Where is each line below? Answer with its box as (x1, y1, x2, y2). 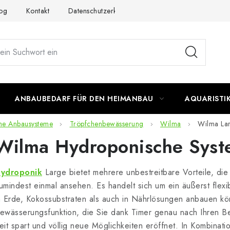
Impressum (156, 5, 190, 16)
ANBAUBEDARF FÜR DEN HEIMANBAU (15, 93, 154, 104)
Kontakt (26, 5, 49, 16)
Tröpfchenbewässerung (69, 119, 144, 129)
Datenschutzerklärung (68, 5, 138, 16)
